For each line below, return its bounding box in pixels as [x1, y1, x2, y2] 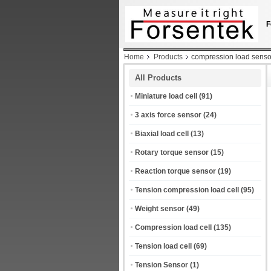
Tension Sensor [135, 261, 188, 269]
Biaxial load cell [135, 129, 189, 138]
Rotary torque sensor [135, 148, 209, 157]
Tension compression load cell [135, 186, 239, 194]
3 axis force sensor [135, 111, 201, 119]
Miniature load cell [135, 92, 197, 100]
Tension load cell [135, 242, 192, 250]
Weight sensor [135, 204, 184, 213]
